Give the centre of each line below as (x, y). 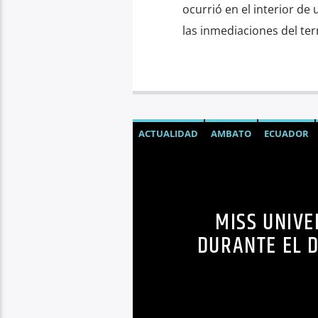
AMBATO (231, 134)
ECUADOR (286, 134)
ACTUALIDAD (168, 134)
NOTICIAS (160, 159)
